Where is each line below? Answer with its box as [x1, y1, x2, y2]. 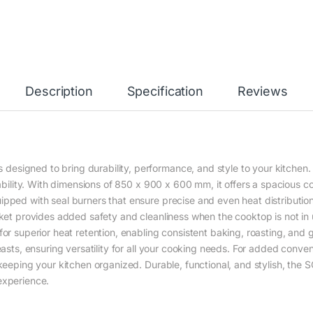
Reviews [237, 83, 288, 99]
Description [25, 83, 93, 99]
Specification [126, 83, 203, 99]
